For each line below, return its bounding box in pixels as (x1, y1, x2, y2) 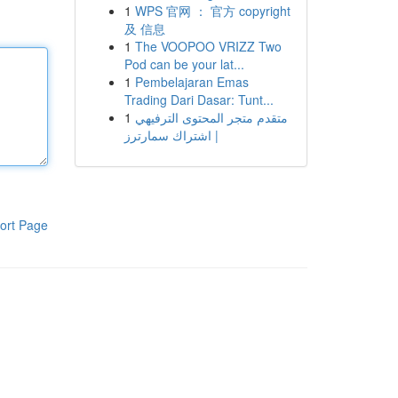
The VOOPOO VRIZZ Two (134, 37, 282, 55)
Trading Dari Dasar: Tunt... (123, 91, 274, 108)
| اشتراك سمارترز (123, 126, 219, 144)
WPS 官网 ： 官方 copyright (134, 2, 291, 20)
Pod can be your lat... (123, 55, 244, 73)
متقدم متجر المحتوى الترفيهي (134, 108, 288, 126)
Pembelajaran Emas (134, 73, 249, 91)
